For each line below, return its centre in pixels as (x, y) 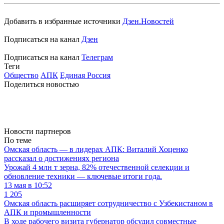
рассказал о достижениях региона (61, 158)
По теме (18, 140)
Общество (21, 75)
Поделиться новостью (41, 84)
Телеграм (97, 57)
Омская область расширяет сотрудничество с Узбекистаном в (108, 203)
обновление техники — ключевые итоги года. (83, 176)
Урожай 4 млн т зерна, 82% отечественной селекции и (97, 167)
